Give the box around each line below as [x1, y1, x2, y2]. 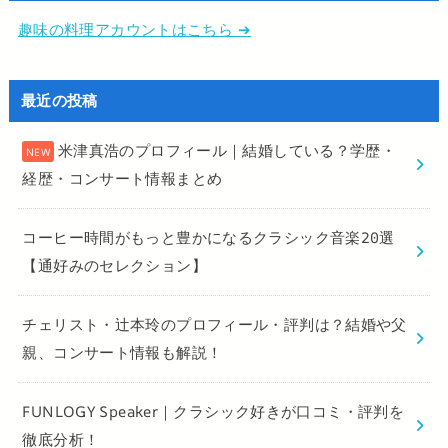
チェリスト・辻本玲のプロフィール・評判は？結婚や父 [22, 313, 407, 335]
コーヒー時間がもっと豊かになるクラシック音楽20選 [22, 226, 395, 248]
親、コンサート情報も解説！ [22, 341, 223, 363]
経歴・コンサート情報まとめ [22, 167, 223, 189]
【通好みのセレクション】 [22, 254, 207, 276]
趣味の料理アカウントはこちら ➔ [17, 18, 251, 40]
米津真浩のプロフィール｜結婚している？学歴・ [57, 139, 397, 161]
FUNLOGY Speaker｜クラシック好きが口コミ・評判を [22, 400, 405, 422]
